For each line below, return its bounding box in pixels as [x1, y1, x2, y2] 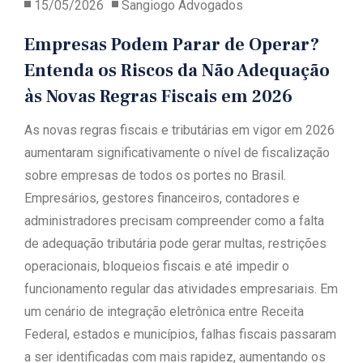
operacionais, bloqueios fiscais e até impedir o [24, 258, 289, 274]
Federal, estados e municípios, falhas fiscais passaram [24, 327, 336, 342]
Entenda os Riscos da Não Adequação [24, 59, 330, 82]
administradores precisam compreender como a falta [24, 213, 324, 228]
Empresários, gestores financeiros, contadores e [24, 190, 300, 206]
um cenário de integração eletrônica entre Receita [24, 304, 304, 319]
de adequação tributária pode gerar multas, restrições [24, 236, 327, 251]
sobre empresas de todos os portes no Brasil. [24, 168, 286, 183]
